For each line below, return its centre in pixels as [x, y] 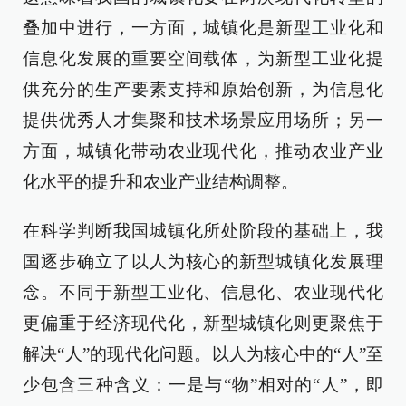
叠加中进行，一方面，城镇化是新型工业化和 [203, 27]
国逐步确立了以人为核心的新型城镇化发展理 [203, 261]
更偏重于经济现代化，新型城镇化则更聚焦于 [203, 323]
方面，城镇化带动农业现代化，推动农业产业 [203, 150]
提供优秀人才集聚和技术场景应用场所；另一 [203, 120]
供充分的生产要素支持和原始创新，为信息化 [203, 89]
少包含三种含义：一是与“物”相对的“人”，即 [203, 384]
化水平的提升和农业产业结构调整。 [160, 181]
